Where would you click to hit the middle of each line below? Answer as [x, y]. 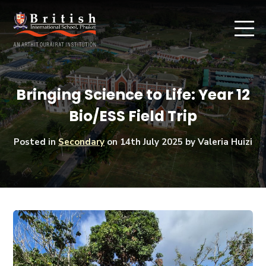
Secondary [81, 142]
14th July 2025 [151, 142]
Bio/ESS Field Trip [133, 116]
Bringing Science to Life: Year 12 [133, 94]
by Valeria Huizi [218, 142]
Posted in [36, 142]
